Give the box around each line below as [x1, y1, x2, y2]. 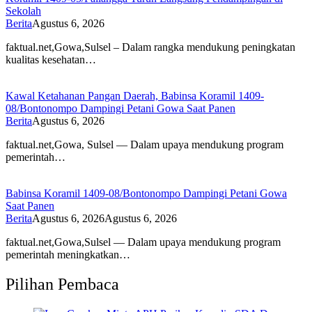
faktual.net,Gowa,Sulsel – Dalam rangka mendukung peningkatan [6, 41, 295, 54]
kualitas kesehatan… [6, 54, 96, 66]
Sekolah [6, 5, 41, 17]
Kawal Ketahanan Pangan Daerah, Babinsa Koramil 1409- [6, 90, 264, 102]
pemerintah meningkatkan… [6, 249, 130, 261]
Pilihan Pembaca [6, 275, 119, 294]
